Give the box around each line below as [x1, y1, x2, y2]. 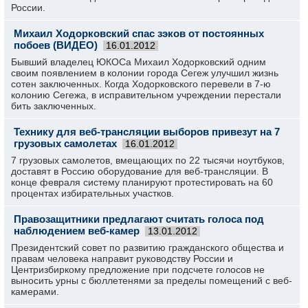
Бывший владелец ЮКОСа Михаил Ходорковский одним [11, 56, 266, 67]
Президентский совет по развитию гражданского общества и [11, 242, 284, 253]
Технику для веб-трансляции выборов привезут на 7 [14, 126, 280, 137]
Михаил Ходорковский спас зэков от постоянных [14, 27, 264, 39]
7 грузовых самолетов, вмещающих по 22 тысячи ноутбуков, [11, 155, 285, 166]
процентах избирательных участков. [11, 188, 174, 199]
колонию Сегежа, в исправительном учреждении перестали [11, 89, 281, 100]
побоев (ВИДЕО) [14, 39, 98, 51]
